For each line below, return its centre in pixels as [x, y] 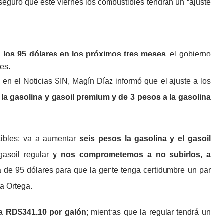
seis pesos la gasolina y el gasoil [145, 138]
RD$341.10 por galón [46, 212]
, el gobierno [188, 54]
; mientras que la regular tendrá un [148, 212]
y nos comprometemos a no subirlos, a [132, 154]
